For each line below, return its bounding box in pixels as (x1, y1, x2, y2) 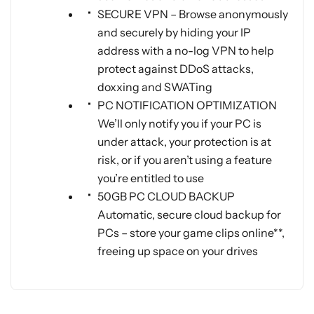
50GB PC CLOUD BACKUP (97, 189, 235, 204)
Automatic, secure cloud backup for (97, 207, 281, 222)
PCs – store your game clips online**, (97, 226, 285, 240)
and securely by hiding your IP (97, 25, 251, 40)
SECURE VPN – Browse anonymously (97, 7, 288, 22)
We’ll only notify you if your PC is (97, 116, 261, 131)
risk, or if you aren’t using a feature (97, 153, 272, 168)
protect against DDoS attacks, (97, 62, 254, 76)
